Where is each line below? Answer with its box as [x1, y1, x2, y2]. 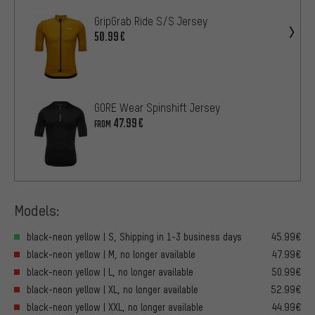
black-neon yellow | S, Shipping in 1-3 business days [27, 230, 242, 243]
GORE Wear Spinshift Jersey [94, 101, 220, 115]
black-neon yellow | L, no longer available [27, 265, 193, 278]
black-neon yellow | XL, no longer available [27, 283, 198, 295]
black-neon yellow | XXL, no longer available [27, 300, 203, 313]
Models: [14, 200, 60, 220]
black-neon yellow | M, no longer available [27, 247, 195, 260]
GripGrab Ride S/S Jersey [94, 13, 207, 28]
